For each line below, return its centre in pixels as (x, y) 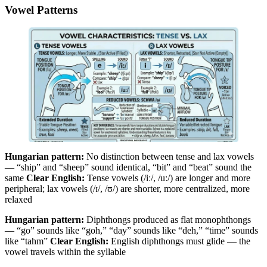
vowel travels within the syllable (65, 252)
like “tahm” (27, 241)
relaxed (18, 200)
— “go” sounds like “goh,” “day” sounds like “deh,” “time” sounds (131, 231)
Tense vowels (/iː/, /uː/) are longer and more (167, 178)
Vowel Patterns (41, 10)
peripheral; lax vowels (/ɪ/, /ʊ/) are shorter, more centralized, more (127, 189)
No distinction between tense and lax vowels (169, 157)
